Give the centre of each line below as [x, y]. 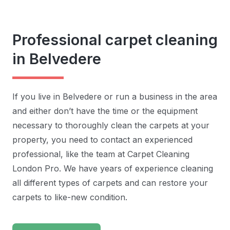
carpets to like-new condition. [70, 197]
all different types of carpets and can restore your [110, 183]
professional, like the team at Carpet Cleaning [101, 154]
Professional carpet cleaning [115, 40]
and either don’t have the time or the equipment [105, 111]
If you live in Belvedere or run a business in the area [115, 96]
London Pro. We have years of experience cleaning [113, 168]
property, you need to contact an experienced [102, 139]
